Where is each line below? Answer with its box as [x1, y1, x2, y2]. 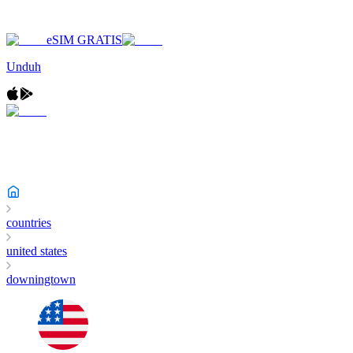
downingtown [6, 273, 76, 286]
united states [6, 244, 67, 258]
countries [6, 216, 51, 229]
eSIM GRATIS [46, 33, 122, 46]
